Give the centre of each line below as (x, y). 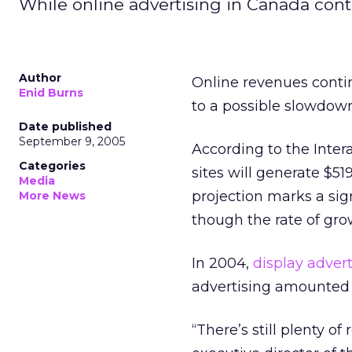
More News (52, 196)
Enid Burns (51, 93)
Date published (65, 126)
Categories (52, 166)
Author (40, 78)
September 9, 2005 (72, 141)
